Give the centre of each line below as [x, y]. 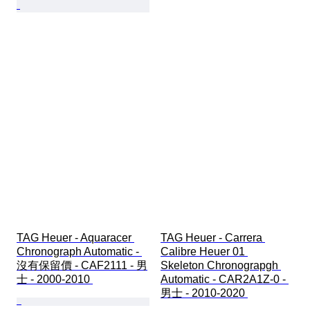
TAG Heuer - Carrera [213, 237]
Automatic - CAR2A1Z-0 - [225, 279]
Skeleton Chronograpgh [221, 265]
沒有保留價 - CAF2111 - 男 [82, 265]
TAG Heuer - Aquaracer [75, 237]
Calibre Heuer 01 [204, 251]
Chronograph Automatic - [79, 251]
